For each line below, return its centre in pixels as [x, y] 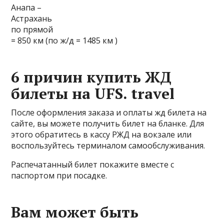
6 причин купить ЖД [91, 77]
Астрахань [32, 18]
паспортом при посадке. [59, 175]
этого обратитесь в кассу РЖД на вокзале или [101, 134]
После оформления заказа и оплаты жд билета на [109, 112]
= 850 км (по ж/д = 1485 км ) [64, 40]
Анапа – [26, 7]
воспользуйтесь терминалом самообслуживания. [108, 145]
